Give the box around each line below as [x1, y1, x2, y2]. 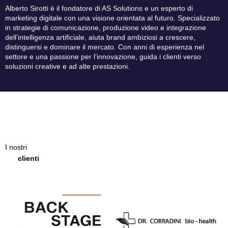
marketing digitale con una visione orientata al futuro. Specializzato [5, 13, 220, 22]
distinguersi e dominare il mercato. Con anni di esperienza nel [5, 42, 204, 51]
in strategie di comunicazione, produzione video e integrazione [5, 23, 206, 32]
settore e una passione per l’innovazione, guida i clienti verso [5, 52, 201, 61]
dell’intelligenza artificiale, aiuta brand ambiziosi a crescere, [5, 33, 195, 41]
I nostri [5, 142, 27, 151]
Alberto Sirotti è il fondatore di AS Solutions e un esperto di [5, 4, 193, 12]
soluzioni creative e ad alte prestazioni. [5, 62, 130, 70]
